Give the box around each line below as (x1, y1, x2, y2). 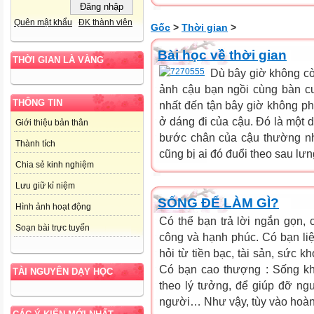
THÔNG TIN (13, 97, 62, 109)
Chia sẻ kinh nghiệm (15, 160, 94, 170)
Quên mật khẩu (14, 18, 72, 28)
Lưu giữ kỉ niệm (15, 181, 75, 191)
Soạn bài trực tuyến (15, 223, 90, 233)
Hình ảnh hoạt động (15, 202, 91, 212)
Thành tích (15, 139, 55, 149)
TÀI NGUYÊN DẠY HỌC (13, 266, 113, 278)
